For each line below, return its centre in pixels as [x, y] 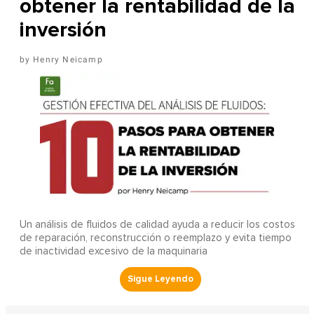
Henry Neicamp [68, 60]
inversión [63, 30]
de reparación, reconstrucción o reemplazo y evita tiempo [155, 238]
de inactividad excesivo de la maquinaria [113, 252]
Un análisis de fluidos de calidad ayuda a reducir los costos [157, 225]
